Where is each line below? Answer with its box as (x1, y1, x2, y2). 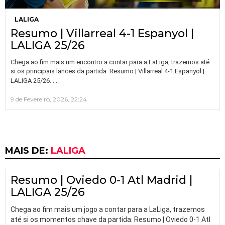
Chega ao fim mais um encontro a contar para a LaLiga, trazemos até (11, 58, 209, 66)
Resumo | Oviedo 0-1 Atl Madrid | (11, 173, 192, 187)
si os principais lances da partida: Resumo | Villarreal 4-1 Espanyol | (11, 67, 204, 75)
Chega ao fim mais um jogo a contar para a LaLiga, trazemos (11, 205, 205, 213)
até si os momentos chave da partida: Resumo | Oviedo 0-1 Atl (11, 215, 210, 223)
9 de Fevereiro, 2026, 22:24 (11, 95, 87, 103)
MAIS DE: (5, 145, 51, 156)
